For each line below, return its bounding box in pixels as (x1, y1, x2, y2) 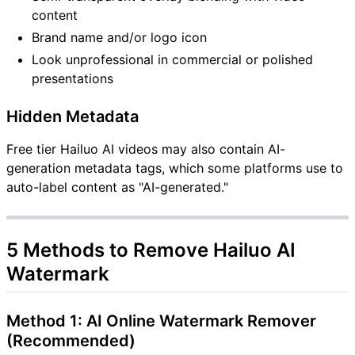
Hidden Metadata (6, 106, 139, 126)
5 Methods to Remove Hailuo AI (6, 238, 296, 261)
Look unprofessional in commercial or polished (32, 51, 313, 67)
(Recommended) (6, 330, 136, 350)
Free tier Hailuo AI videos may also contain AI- (6, 140, 285, 157)
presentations (32, 70, 113, 86)
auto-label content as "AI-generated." (6, 178, 228, 195)
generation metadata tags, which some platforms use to (6, 159, 343, 176)
